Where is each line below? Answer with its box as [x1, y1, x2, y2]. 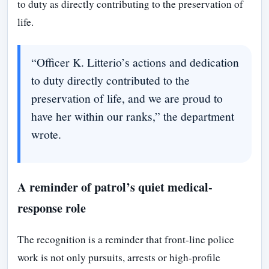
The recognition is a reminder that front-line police [17, 232, 234, 247]
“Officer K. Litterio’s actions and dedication [31, 54, 239, 70]
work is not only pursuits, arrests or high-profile [17, 250, 220, 265]
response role [17, 198, 86, 217]
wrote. [31, 126, 61, 142]
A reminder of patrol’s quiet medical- [17, 177, 213, 196]
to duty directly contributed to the [31, 72, 190, 88]
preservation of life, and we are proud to [31, 90, 223, 106]
